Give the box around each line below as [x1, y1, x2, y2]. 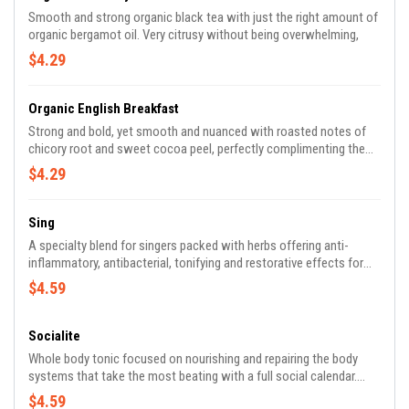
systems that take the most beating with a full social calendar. [28, 368, 357, 384]
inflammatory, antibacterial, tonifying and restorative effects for [28, 255, 363, 271]
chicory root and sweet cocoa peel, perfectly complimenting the [28, 141, 365, 157]
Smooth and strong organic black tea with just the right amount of [28, 9, 378, 26]
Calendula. [28, 307, 83, 323]
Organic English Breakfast [28, 100, 179, 117]
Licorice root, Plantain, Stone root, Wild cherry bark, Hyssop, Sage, [28, 289, 375, 306]
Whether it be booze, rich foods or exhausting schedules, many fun [28, 385, 379, 402]
